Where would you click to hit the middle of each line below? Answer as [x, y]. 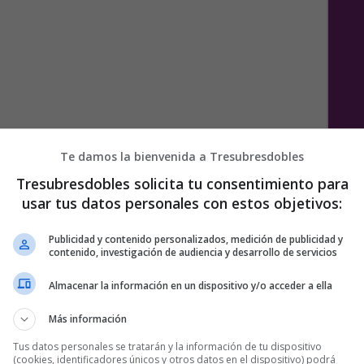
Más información [88, 319]
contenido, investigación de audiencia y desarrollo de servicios [193, 252]
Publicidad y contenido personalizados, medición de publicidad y [196, 239]
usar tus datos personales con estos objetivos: [182, 203]
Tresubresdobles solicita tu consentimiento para [182, 184]
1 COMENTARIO [269, 251]
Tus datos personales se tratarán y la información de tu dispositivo [167, 347]
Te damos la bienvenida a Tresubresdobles [182, 156]
